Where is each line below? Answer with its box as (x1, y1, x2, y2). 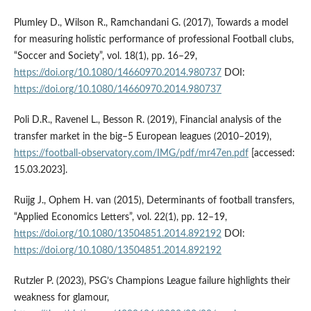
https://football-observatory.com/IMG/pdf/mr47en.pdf (13, 149, 249, 159)
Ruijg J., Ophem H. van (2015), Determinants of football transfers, (13, 196, 294, 206)
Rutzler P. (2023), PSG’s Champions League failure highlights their (13, 276, 290, 287)
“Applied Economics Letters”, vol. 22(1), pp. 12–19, (13, 212, 227, 223)
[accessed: (248, 149, 295, 159)
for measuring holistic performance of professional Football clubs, (13, 35, 294, 45)
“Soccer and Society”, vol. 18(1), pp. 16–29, (13, 51, 197, 62)
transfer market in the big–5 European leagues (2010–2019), (13, 132, 271, 142)
